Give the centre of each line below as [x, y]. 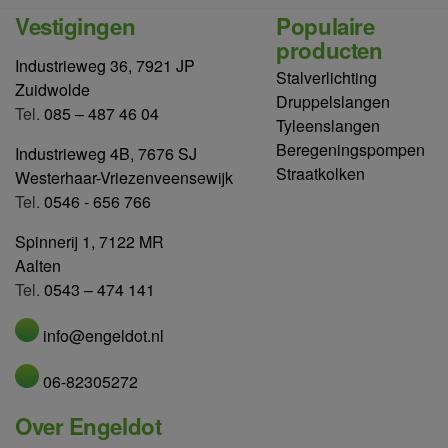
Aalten [38, 265]
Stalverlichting [327, 78]
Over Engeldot [88, 426]
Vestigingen [75, 25]
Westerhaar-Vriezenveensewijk [124, 177]
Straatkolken [321, 174]
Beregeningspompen [351, 150]
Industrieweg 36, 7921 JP [105, 65]
